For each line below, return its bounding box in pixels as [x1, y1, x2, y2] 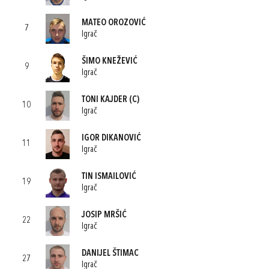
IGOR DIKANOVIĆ [82, 133, 141, 143]
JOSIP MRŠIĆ [82, 210, 127, 220]
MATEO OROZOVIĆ [82, 18, 146, 28]
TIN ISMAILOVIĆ [82, 172, 136, 181]
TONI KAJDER [82, 95, 127, 104]
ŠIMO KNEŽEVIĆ [82, 56, 138, 66]
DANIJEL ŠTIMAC [82, 249, 139, 258]
